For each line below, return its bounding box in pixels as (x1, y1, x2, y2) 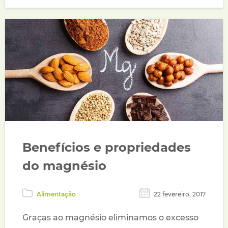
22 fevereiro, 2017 (153, 190, 206, 198)
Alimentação (37, 190, 76, 198)
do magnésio (22, 158, 107, 174)
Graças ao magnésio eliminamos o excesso (22, 213, 199, 223)
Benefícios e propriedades (22, 140, 191, 155)
